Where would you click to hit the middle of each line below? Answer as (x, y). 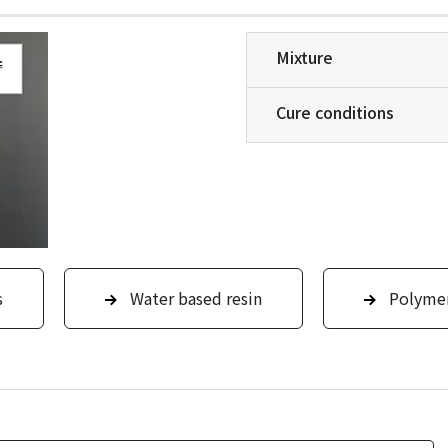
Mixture (304, 57)
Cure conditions (335, 112)
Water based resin (196, 298)
